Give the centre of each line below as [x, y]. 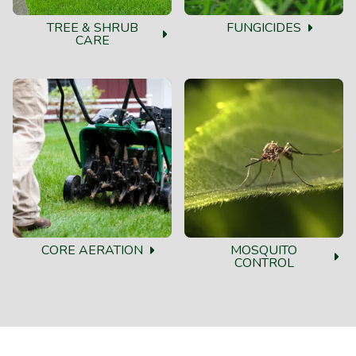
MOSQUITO [264, 250]
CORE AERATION [92, 250]
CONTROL [264, 263]
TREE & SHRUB [92, 27]
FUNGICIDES [264, 27]
